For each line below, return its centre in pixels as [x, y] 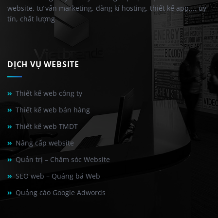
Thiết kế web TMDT [47, 126]
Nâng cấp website [45, 143]
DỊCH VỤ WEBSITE [43, 64]
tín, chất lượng [31, 19]
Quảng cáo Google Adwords [61, 192]
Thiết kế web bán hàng [53, 109]
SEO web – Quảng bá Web [58, 176]
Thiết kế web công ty [49, 93]
